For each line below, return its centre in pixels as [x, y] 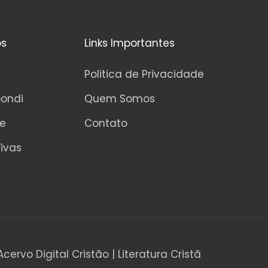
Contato [106, 123]
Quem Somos [119, 98]
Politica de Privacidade [144, 74]
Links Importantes [129, 43]
